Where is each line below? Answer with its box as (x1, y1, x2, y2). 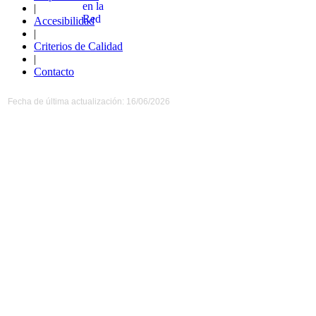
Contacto (34, 65, 74, 78)
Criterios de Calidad (34, 39, 123, 52)
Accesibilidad (34, 14, 95, 27)
